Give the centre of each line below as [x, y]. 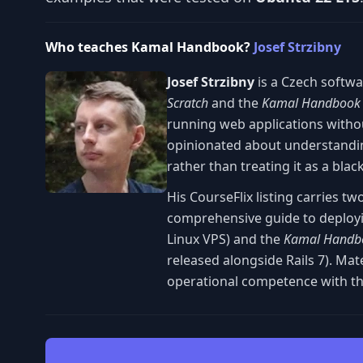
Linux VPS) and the [225, 239]
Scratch [188, 102]
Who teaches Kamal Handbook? [149, 47]
